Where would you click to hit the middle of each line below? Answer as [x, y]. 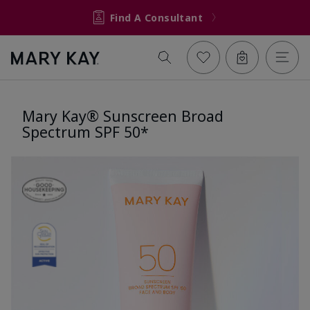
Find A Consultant [156, 17]
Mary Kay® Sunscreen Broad [123, 116]
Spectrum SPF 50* [85, 131]
